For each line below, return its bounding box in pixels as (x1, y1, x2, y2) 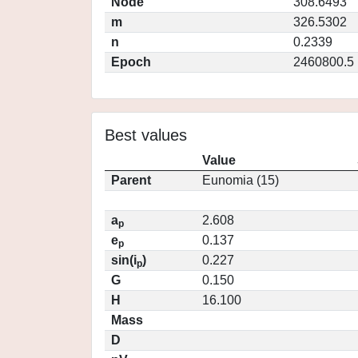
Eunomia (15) (202, 173, 279, 187)
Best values (105, 126, 187, 144)
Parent (111, 173, 151, 187)
